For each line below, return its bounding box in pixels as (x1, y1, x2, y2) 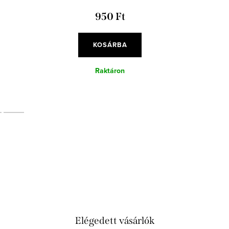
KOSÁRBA (93, 39, 127, 50)
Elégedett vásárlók (75, 214, 154, 226)
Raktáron (95, 65, 125, 76)
